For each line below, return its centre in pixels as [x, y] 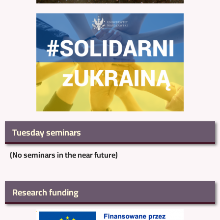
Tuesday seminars [47, 132]
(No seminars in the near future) [64, 154]
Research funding [45, 192]
